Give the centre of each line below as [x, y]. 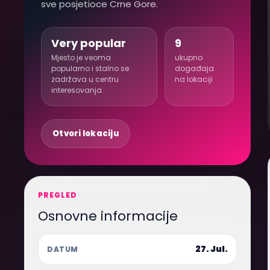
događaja [195, 68]
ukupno [189, 58]
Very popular [89, 43]
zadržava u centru [85, 79]
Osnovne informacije [108, 216]
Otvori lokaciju [86, 133]
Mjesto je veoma [81, 58]
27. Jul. [212, 249]
